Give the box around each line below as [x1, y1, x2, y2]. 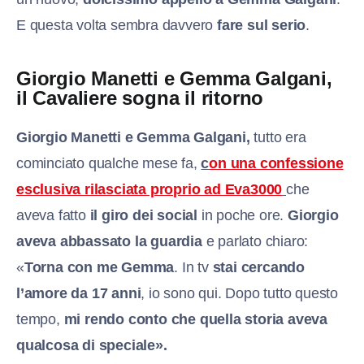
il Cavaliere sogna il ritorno [16, 86, 264, 109]
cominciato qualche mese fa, [16, 154, 201, 171]
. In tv [174, 258, 213, 275]
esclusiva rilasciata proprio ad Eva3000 [16, 180, 283, 197]
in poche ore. [201, 206, 288, 223]
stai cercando [212, 258, 305, 275]
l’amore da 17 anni [16, 284, 141, 301]
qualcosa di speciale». [16, 336, 167, 353]
